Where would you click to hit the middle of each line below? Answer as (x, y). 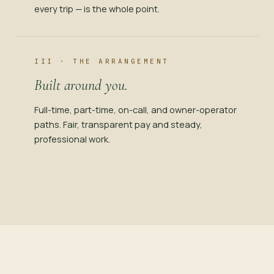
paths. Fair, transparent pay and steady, (118, 124)
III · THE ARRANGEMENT (102, 61)
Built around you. (81, 85)
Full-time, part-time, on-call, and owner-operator (135, 110)
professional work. (72, 139)
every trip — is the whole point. (97, 9)
